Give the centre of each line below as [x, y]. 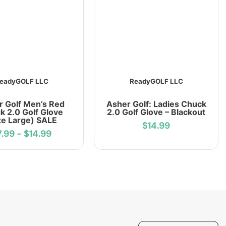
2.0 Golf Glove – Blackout [156, 112]
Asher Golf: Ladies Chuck [156, 104]
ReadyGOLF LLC [156, 81]
